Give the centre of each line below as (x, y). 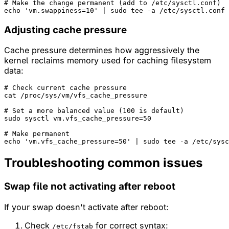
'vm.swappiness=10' (61, 10)
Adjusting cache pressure (65, 30)
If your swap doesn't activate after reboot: (86, 207)
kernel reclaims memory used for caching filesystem (108, 61)
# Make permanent (37, 134)
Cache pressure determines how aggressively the (102, 50)
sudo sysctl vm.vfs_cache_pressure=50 (78, 119)
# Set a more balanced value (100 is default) (94, 111)
